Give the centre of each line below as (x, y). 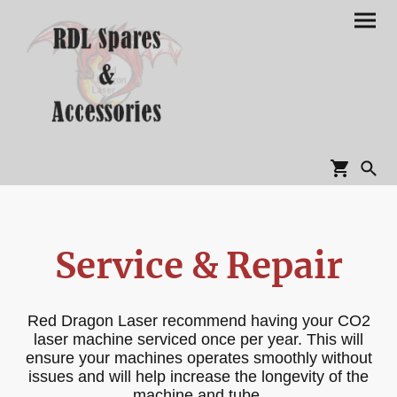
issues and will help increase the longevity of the (198, 377)
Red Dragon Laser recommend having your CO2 (198, 321)
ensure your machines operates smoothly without (198, 358)
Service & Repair (198, 266)
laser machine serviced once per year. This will (198, 340)
